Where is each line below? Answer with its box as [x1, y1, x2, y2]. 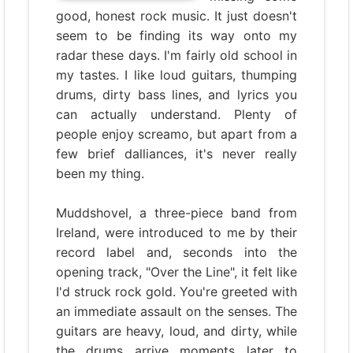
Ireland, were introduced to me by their [56, 225, 297, 240]
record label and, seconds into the [56, 244, 297, 260]
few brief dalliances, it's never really [56, 146, 297, 162]
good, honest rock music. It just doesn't [56, 8, 297, 24]
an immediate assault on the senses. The [56, 303, 297, 319]
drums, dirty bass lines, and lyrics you [56, 87, 297, 102]
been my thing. [56, 165, 144, 181]
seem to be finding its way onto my [56, 28, 297, 43]
